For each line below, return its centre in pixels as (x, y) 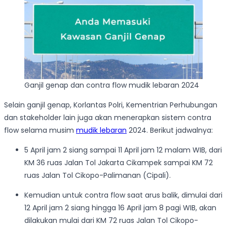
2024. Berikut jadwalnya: (170, 130)
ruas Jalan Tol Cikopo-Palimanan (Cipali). (98, 175)
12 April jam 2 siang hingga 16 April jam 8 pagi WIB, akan (120, 207)
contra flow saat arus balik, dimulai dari (154, 195)
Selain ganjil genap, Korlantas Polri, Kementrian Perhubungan (111, 105)
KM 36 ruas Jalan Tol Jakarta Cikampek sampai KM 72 (119, 162)
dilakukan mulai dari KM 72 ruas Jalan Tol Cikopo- (111, 220)
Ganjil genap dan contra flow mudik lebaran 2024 (112, 85)
